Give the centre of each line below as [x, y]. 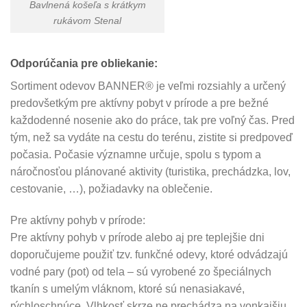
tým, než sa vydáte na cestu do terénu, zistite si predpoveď [151, 137]
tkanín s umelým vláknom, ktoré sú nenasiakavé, [127, 288]
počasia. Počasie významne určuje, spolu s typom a [136, 154]
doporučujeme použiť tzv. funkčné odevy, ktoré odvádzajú [149, 254]
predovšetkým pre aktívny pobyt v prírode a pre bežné [139, 103]
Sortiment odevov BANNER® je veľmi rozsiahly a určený [148, 86]
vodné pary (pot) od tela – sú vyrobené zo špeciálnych [141, 271]
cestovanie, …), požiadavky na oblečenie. [111, 188]
